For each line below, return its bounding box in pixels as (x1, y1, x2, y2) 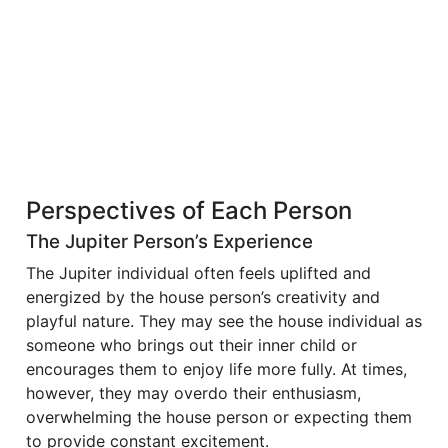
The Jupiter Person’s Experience (26, 229, 313, 253)
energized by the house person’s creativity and (26, 286, 380, 307)
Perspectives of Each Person (26, 195, 352, 225)
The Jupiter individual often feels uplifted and (26, 262, 371, 283)
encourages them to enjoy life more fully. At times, (26, 358, 407, 379)
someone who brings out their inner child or (26, 334, 357, 355)
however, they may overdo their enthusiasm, (26, 382, 361, 403)
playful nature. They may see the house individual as (26, 310, 422, 331)
